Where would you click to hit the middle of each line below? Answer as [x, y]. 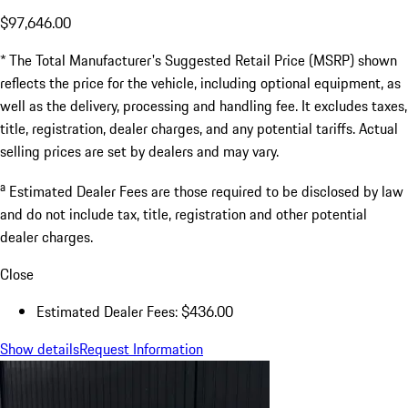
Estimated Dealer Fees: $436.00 [135, 311]
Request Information [141, 348]
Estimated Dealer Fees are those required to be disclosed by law [206, 191]
